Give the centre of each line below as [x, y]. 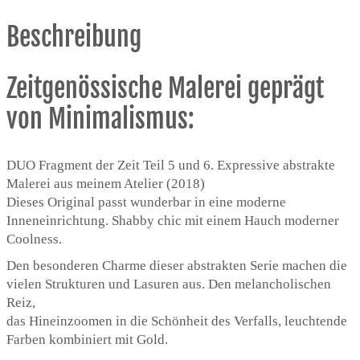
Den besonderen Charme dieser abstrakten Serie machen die [177, 266]
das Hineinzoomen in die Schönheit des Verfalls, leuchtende [177, 321]
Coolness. [34, 239]
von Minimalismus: [100, 119]
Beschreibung [74, 37]
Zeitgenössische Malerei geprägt [165, 89]
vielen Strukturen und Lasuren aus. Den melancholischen [169, 284]
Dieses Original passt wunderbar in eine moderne [146, 202]
